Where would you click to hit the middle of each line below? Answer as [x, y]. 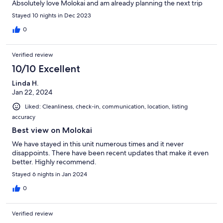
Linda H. [25, 83]
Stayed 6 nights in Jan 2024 [50, 174]
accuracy [24, 117]
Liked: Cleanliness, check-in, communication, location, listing [106, 106]
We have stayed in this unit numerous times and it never [98, 144]
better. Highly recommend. [54, 162]
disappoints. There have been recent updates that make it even [110, 153]
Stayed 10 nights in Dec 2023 [52, 15]
